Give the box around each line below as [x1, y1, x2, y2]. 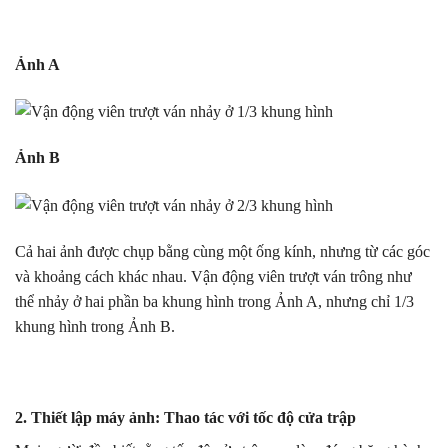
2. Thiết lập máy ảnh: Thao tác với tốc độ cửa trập [15, 409, 356, 427]
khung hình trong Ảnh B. [15, 317, 175, 335]
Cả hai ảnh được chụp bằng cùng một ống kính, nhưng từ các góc [15, 242, 430, 260]
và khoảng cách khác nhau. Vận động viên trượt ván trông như [15, 267, 412, 285]
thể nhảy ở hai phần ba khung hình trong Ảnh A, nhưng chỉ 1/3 [15, 292, 414, 310]
